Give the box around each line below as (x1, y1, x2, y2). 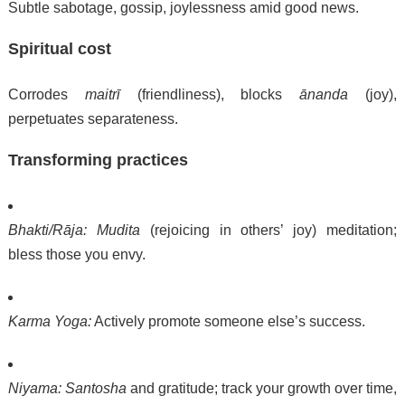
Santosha (64, 381, 127, 397)
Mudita (96, 222, 140, 239)
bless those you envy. (7, 247, 146, 263)
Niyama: (7, 381, 61, 397)
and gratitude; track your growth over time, (126, 381, 398, 397)
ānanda (299, 87, 349, 103)
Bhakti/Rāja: (7, 222, 87, 239)
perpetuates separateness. (7, 111, 178, 127)
